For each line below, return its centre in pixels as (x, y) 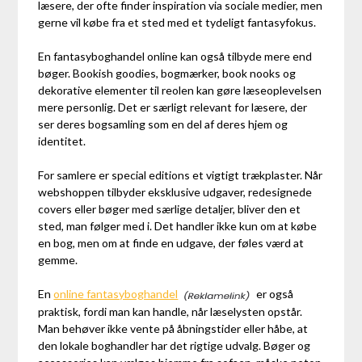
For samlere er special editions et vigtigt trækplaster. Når (181, 175)
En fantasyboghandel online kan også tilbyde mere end (175, 57)
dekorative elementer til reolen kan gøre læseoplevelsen (180, 90)
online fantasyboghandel (116, 294)
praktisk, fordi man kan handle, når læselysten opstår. (170, 311)
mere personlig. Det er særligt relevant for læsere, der (173, 107)
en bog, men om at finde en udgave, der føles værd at (171, 243)
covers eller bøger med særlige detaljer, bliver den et (170, 209)
